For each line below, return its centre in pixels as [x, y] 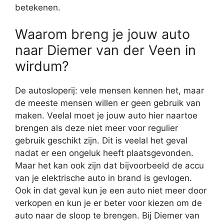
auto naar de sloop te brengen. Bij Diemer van [107, 216]
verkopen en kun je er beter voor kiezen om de [108, 203]
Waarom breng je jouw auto [102, 34]
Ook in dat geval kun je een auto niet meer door [111, 191]
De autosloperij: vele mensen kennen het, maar [109, 91]
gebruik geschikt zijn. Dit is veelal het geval [101, 141]
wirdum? [42, 66]
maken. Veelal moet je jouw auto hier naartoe [106, 116]
